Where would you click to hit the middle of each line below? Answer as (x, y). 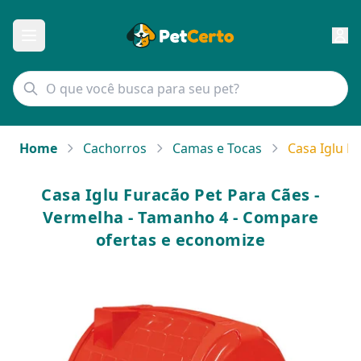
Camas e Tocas (217, 148)
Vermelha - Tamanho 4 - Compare (180, 217)
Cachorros (115, 148)
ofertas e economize (180, 240)
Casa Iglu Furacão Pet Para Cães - (180, 195)
